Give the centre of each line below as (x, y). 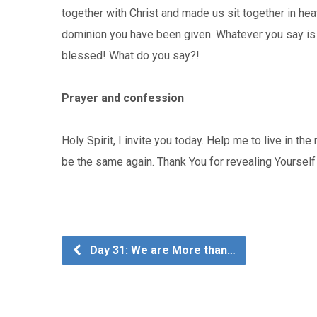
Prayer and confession (123, 98)
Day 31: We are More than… (161, 250)
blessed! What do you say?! (131, 56)
